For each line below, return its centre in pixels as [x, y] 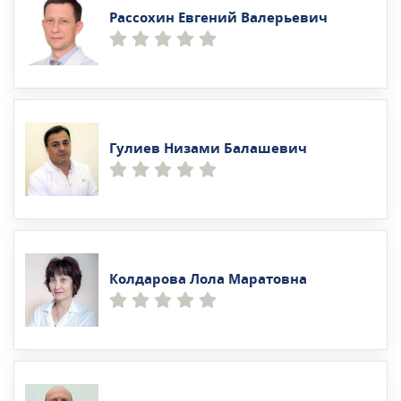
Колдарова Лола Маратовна [208, 279]
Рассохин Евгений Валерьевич [218, 17]
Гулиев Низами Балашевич [208, 148]
